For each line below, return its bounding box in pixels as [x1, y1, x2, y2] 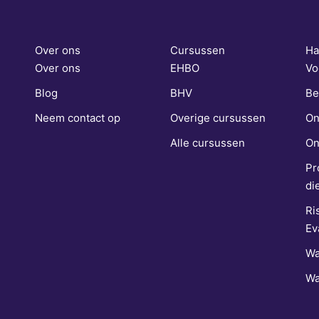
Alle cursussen [169, 136, 245, 150]
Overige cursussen [169, 111, 266, 125]
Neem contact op [34, 111, 120, 125]
